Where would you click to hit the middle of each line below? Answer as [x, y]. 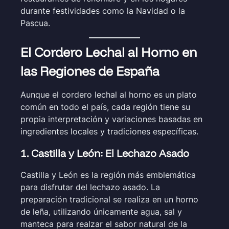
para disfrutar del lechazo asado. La [90, 187]
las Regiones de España [90, 71]
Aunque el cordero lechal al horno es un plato [109, 94]
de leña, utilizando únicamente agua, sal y [101, 211]
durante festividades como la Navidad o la [103, 10]
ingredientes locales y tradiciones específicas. [109, 131]
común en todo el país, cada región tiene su [105, 107]
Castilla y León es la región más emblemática [108, 175]
